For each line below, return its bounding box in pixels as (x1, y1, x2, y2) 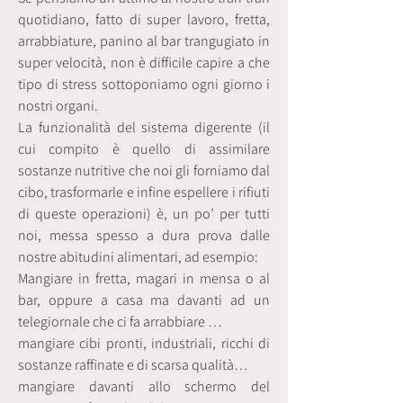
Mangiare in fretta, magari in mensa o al (18, 269, 270, 288)
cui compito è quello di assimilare (18, 139, 270, 158)
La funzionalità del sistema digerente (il (18, 118, 270, 137)
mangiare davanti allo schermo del (18, 377, 270, 396)
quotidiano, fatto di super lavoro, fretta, (18, 10, 270, 29)
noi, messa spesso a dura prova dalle (18, 226, 270, 245)
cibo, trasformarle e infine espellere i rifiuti (18, 183, 270, 201)
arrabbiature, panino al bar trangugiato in (18, 31, 270, 50)
